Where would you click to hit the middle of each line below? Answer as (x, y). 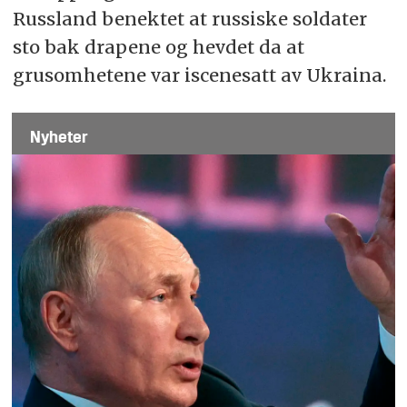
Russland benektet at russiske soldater (189, 18)
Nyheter (60, 138)
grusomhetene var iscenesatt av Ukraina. (199, 74)
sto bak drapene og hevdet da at (158, 46)
